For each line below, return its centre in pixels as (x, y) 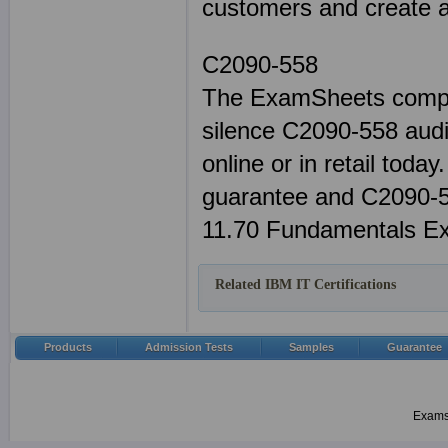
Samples (311, 347)
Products (68, 347)
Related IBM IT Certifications (305, 284)
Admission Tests (189, 347)
